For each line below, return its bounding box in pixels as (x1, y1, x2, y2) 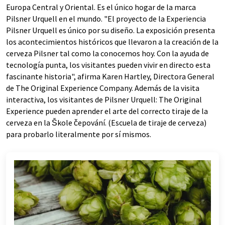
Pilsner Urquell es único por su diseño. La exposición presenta (6, 25, 215, 35)
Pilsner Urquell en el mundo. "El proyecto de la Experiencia (6, 14, 206, 24)
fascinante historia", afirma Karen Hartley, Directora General (6, 71, 214, 81)
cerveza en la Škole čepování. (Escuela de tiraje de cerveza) (6, 118, 206, 128)
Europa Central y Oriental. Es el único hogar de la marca (6, 2, 196, 12)
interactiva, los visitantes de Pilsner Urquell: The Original (6, 94, 202, 104)
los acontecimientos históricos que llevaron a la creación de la (6, 37, 218, 47)
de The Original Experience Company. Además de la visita (6, 83, 199, 93)
